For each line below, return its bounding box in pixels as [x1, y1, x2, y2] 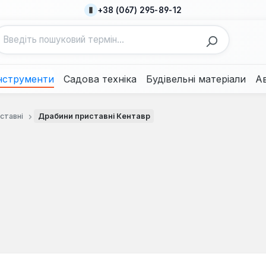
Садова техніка [64, 73, 137, 85]
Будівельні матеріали [146, 73, 246, 85]
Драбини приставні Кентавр [37, 111, 150, 121]
